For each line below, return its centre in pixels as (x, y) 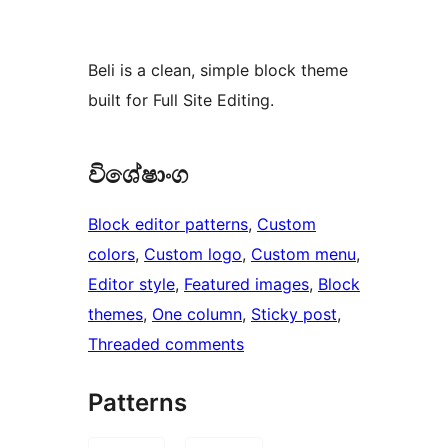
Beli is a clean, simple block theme (218, 70)
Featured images (246, 284)
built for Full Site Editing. (181, 100)
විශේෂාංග (138, 175)
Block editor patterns (168, 224)
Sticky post (294, 314)
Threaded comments (166, 344)
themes (115, 314)
